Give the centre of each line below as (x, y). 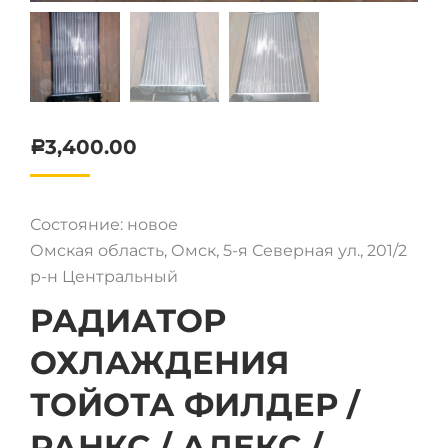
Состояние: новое (104, 224)
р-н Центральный (104, 276)
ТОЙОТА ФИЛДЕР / (195, 404)
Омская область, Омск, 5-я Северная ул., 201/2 (218, 250)
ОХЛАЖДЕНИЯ (159, 362)
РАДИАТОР (128, 320)
